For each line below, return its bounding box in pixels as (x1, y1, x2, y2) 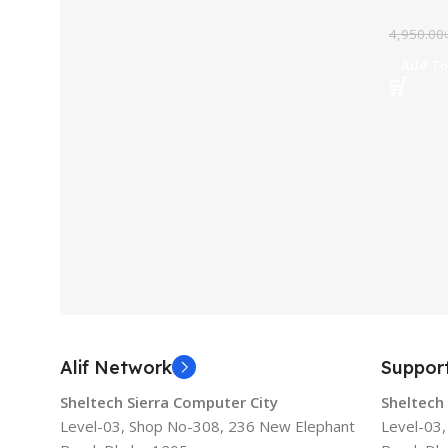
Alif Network (60, 356, 172, 379)
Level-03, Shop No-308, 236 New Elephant (60, 416, 355, 436)
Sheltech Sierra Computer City (60, 392, 278, 412)
